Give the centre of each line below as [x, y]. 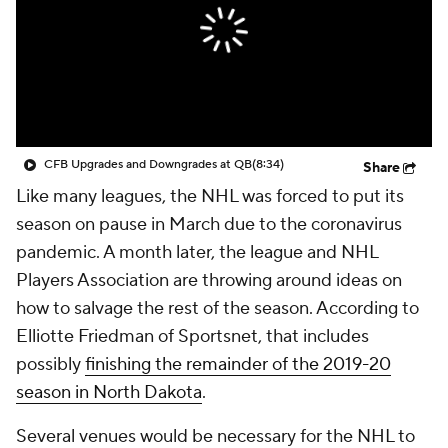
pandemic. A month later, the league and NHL [197, 252]
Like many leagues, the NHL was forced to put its [210, 196]
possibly [50, 364]
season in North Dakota [109, 392]
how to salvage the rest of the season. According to [217, 308]
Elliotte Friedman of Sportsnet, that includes [192, 336]
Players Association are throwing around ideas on [209, 280]
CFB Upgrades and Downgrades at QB [148, 164]
